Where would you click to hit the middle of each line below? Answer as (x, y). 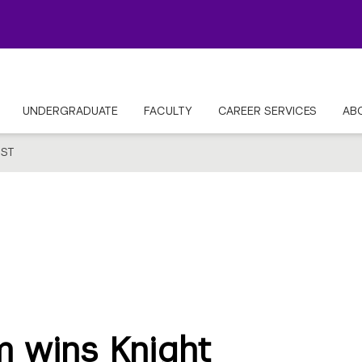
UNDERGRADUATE (70, 111)
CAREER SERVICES (267, 111)
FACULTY (168, 111)
